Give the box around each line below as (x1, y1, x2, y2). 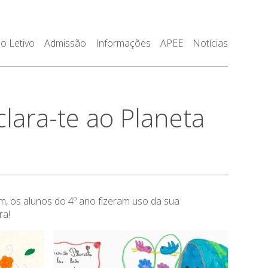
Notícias (192, 36, 228, 50)
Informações (95, 36, 151, 50)
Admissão (44, 36, 86, 50)
